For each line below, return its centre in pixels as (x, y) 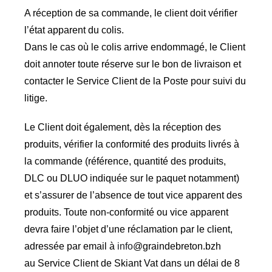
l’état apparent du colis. (74, 30)
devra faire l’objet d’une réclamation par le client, (128, 229)
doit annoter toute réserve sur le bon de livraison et (132, 64)
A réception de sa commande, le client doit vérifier (131, 13)
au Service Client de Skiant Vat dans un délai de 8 (132, 263)
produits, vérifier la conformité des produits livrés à (131, 144)
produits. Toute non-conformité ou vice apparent (126, 212)
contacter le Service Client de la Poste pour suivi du (135, 81)
